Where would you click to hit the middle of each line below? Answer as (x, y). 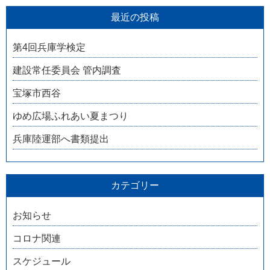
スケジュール (42, 262)
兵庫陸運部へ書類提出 (61, 139)
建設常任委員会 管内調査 (67, 71)
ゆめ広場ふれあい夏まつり (71, 116)
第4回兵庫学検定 (49, 48)
